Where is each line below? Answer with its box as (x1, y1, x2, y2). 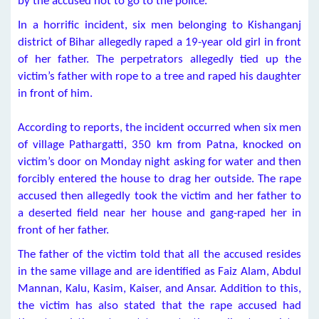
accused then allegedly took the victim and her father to (18, 190, 301, 202)
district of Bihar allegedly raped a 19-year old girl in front (18, 36, 301, 48)
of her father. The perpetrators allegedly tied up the (18, 53, 301, 66)
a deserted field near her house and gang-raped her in (18, 207, 301, 219)
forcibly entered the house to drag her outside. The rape (18, 173, 301, 185)
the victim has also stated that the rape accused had (18, 300, 301, 312)
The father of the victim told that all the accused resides (18, 249, 301, 261)
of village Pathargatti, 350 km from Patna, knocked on (18, 139, 301, 151)
